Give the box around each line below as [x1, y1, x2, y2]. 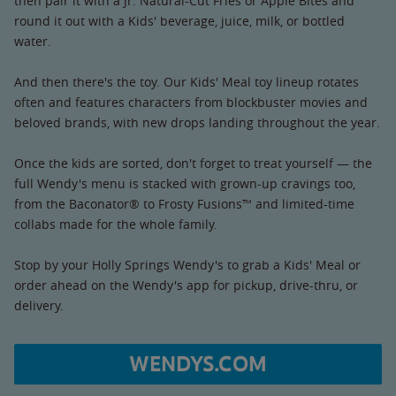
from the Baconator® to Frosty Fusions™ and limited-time [14, 195, 354, 212]
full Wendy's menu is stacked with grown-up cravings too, [14, 175, 355, 192]
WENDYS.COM [129, 351, 267, 377]
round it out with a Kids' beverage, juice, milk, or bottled [14, 12, 345, 29]
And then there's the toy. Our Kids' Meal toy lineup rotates [14, 73, 359, 90]
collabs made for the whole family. [14, 216, 217, 232]
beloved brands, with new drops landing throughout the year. [14, 114, 380, 131]
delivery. [14, 297, 64, 314]
